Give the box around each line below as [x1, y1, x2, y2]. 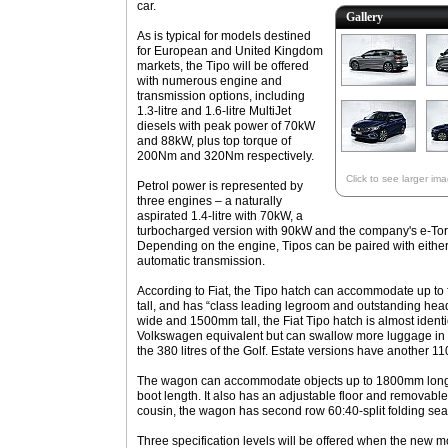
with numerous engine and [137, 74, 282, 88]
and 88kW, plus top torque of [137, 134, 291, 148]
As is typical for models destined [137, 29, 311, 43]
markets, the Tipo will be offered [137, 59, 309, 73]
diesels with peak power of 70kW [137, 119, 315, 133]
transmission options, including [137, 89, 305, 103]
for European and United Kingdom [137, 44, 323, 58]
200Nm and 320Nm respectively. [137, 149, 314, 163]
